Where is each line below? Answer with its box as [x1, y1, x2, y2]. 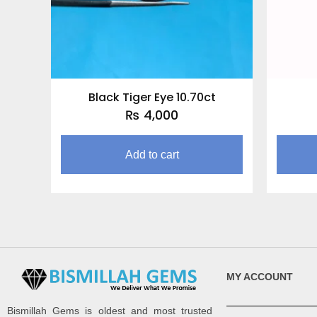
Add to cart [125, 149, 179, 161]
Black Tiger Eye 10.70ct [88, 89, 216, 106]
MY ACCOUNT [226, 271, 293, 283]
